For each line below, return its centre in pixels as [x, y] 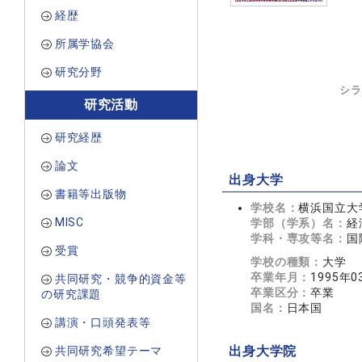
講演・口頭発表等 [103, 322]
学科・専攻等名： [299, 238]
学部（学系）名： [299, 223]
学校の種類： [287, 262]
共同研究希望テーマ [109, 351]
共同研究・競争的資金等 [120, 279]
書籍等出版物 [90, 194]
